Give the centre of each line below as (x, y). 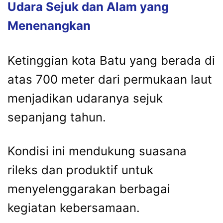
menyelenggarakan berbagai (89, 189)
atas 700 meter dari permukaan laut (110, 80)
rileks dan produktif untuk (80, 170)
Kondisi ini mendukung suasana (97, 151)
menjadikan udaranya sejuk (85, 99)
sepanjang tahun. (57, 117)
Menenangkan (49, 26)
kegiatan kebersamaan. (74, 208)
